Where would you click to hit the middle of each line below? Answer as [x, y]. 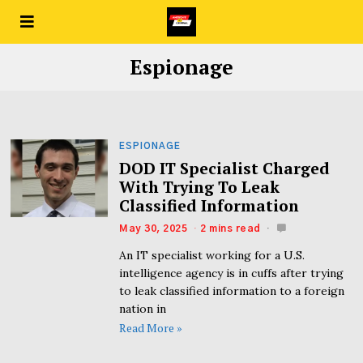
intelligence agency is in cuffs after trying [232, 273]
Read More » [151, 328]
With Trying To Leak [200, 187]
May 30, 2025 [154, 228]
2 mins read [231, 228]
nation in [143, 308]
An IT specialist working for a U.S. [212, 255]
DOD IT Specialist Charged [225, 168]
